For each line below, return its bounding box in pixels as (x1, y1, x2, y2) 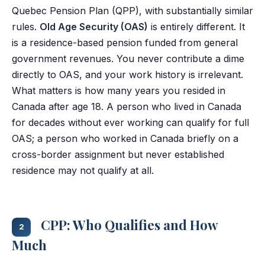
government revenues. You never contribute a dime (12, 53, 244, 65)
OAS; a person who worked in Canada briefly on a (12, 132, 238, 145)
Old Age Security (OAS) (40, 21, 148, 33)
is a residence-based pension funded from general (12, 37, 238, 49)
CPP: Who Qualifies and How (38, 216, 218, 234)
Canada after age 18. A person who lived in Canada (12, 101, 241, 113)
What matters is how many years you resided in (12, 85, 225, 97)
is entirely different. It (148, 21, 245, 33)
